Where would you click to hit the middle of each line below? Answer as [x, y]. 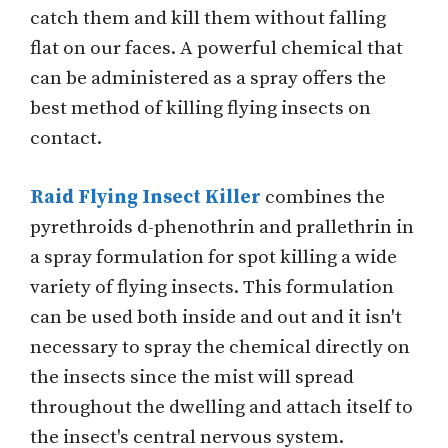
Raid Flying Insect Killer [145, 197]
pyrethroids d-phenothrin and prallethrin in [222, 227]
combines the [323, 197]
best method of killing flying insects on [200, 109]
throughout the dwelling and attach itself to [221, 407]
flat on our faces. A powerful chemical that [216, 49]
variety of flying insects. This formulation [212, 287]
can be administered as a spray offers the [208, 79]
